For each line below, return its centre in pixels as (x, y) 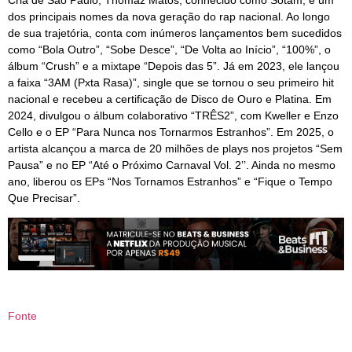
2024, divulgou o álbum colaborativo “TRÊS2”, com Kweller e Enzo (173, 115)
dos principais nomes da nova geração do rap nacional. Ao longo (169, 16)
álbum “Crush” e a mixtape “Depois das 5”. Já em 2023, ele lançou (174, 66)
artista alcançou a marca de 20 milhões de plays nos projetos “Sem (175, 148)
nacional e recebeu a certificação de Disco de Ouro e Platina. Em (170, 99)
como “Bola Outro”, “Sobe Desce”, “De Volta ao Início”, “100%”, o (169, 49)
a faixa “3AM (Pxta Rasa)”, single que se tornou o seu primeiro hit (171, 82)
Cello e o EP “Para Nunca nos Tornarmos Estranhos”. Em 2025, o (171, 132)
